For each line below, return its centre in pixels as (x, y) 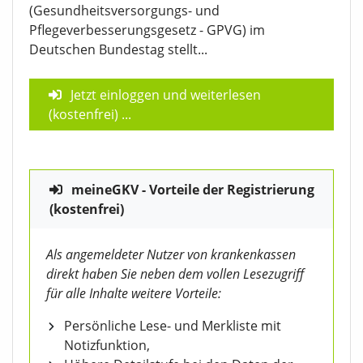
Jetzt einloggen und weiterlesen (166, 95)
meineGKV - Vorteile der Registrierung (193, 190)
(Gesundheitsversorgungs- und (124, 11)
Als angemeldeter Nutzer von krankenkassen (171, 255)
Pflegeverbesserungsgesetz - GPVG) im (147, 30)
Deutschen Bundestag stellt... (118, 50)
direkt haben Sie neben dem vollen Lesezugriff (175, 274)
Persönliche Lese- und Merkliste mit (173, 326)
